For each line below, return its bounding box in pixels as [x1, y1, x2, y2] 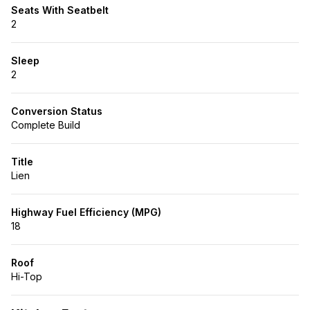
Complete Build [11, 119, 80, 131]
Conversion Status [11, 105, 102, 117]
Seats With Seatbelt [11, 4, 109, 16]
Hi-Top [11, 271, 42, 282]
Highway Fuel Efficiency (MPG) [11, 206, 161, 218]
